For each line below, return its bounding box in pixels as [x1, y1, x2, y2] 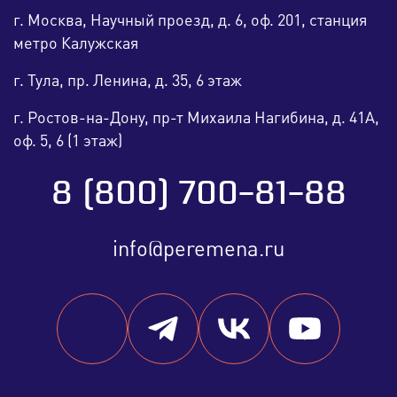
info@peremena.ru [113, 235, 284, 261]
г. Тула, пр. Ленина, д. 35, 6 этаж [13, 70, 242, 90]
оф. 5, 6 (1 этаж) [13, 130, 122, 151]
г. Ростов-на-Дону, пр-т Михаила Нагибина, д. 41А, [13, 107, 379, 128]
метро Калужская [13, 33, 138, 53]
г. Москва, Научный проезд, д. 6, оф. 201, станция [13, 10, 367, 30]
